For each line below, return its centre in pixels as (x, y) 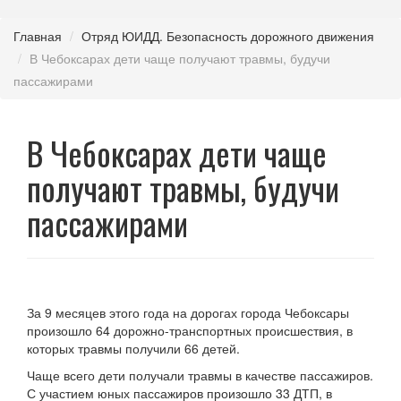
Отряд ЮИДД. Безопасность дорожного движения (228, 36)
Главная (38, 36)
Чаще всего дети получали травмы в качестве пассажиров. (200, 375)
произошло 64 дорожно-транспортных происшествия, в (190, 330)
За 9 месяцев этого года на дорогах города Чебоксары (188, 312)
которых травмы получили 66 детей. (133, 348)
